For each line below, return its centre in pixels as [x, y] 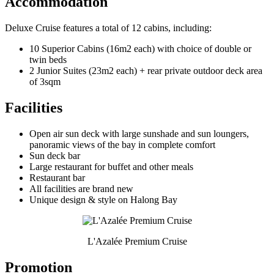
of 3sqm [45, 81]
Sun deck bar [55, 155]
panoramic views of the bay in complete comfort [122, 144]
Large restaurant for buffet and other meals [111, 166]
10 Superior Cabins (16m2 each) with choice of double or [140, 48]
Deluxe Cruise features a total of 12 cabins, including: [108, 28]
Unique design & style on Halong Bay [103, 199]
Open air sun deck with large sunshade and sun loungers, [139, 133]
